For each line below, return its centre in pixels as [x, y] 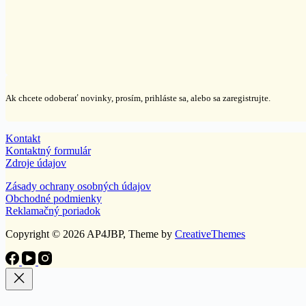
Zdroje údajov [36, 163]
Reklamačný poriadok [53, 210]
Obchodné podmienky [54, 198]
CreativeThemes [210, 234]
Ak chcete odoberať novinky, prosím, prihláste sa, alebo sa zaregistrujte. [138, 98]
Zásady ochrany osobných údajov [78, 186]
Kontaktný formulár [48, 150]
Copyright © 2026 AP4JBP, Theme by [90, 234]
